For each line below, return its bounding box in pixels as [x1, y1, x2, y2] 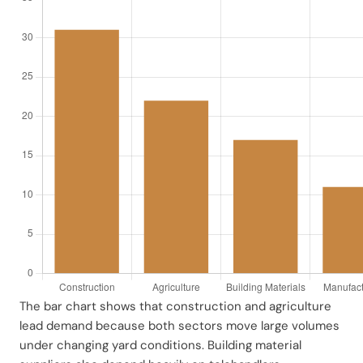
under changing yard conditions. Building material [19, 336, 301, 353]
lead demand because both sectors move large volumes [19, 317, 340, 334]
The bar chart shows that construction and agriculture [19, 297, 331, 314]
